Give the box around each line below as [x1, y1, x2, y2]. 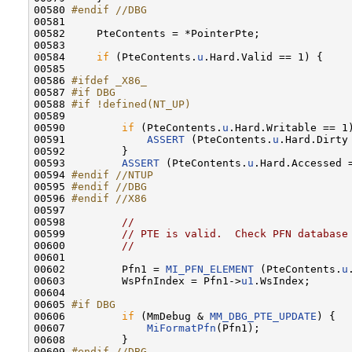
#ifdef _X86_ [71, 74, 147, 86]
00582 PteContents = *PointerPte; [34, 27, 260, 39]
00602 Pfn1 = [34, 262, 166, 275]
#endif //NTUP [71, 168, 153, 181]
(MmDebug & [134, 310, 210, 322]
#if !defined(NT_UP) [71, 97, 191, 110]
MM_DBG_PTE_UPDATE [210, 310, 317, 322]
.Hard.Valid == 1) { [203, 50, 323, 63]
